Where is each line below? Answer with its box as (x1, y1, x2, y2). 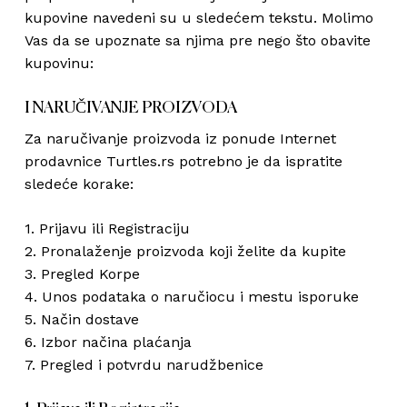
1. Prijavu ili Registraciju (24, 220, 190, 237)
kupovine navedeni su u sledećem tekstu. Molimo (24, 9, 373, 26)
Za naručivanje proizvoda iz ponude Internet (24, 130, 336, 147)
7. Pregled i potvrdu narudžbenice (24, 356, 263, 373)
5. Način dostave (24, 311, 139, 328)
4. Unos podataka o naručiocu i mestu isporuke (24, 288, 359, 305)
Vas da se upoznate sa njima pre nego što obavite (24, 32, 371, 49)
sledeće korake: (24, 175, 134, 193)
